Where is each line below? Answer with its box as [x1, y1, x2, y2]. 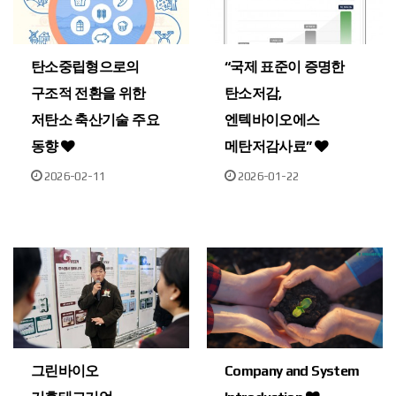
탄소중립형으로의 [31, 58, 140, 75]
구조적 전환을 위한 [31, 85, 146, 102]
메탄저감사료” [225, 138, 315, 155]
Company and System [225, 362, 360, 379]
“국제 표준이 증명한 [225, 58, 345, 75]
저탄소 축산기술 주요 [31, 111, 159, 128]
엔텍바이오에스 [225, 111, 320, 128]
